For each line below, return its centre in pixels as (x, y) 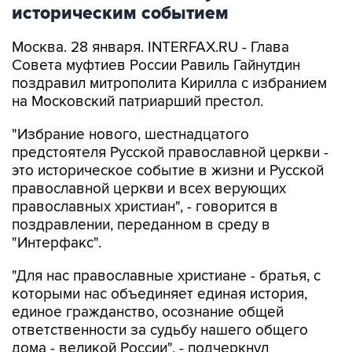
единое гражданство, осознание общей (148, 312)
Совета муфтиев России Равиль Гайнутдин (156, 66)
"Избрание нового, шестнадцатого (130, 135)
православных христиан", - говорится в (145, 207)
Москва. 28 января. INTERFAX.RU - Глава (150, 48)
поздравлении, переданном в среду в (141, 225)
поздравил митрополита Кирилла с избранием (169, 84)
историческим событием (120, 13)
